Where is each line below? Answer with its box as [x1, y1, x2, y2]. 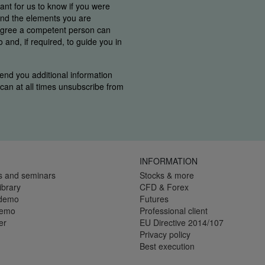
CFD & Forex [140, 181, 189, 193]
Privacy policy [140, 228, 190, 241]
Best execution [140, 240, 195, 253]
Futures [140, 193, 169, 205]
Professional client [140, 205, 208, 217]
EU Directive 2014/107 [140, 216, 224, 229]
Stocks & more [140, 169, 194, 182]
